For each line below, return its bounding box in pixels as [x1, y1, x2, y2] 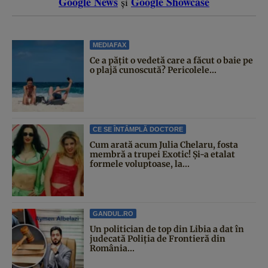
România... [90, 242, 135, 254]
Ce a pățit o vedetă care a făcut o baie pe [90, 54, 253, 66]
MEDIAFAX [93, 41, 126, 48]
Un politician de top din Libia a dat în [90, 223, 244, 234]
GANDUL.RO [93, 209, 133, 217]
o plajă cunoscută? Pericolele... [90, 64, 217, 75]
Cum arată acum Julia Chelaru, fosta [90, 139, 238, 150]
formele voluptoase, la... [90, 158, 190, 169]
